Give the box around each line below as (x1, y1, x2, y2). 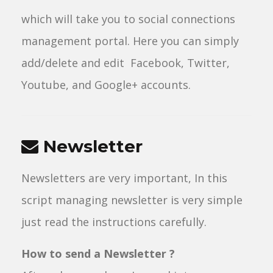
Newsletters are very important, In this (21, 171, 227, 185)
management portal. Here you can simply (21, 34, 239, 48)
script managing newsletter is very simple (21, 193, 243, 207)
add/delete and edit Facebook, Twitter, (21, 55, 230, 70)
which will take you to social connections (21, 12, 235, 26)
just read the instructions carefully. (21, 214, 207, 229)
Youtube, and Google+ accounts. (21, 77, 191, 92)
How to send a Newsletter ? (21, 246, 175, 261)
